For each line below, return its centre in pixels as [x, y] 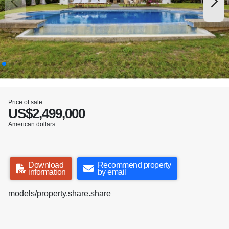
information [47, 172]
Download [46, 165]
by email [112, 172]
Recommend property [134, 165]
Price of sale [25, 102]
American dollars [32, 124]
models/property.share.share [60, 194]
